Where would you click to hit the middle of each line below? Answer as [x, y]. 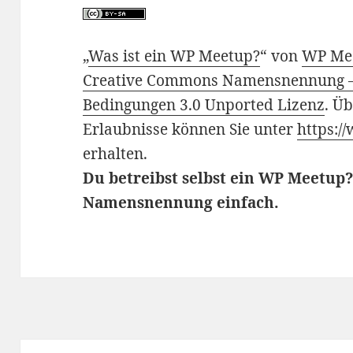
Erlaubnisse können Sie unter [190, 130]
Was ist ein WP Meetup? [175, 56]
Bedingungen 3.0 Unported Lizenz [204, 105]
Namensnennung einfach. [181, 203]
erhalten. [115, 154]
